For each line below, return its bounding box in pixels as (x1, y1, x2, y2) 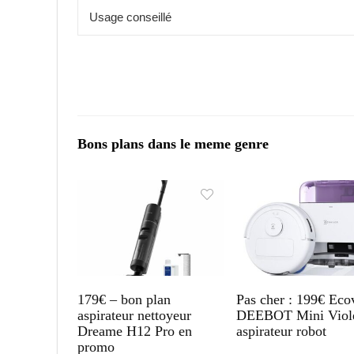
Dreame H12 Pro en (77, 322, 193, 339)
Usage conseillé (89, 9, 171, 24)
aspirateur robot (236, 322, 327, 339)
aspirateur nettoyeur (77, 307, 192, 323)
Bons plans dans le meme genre (77, 135, 269, 152)
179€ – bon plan (77, 291, 171, 307)
